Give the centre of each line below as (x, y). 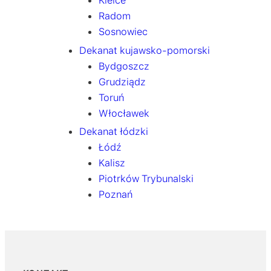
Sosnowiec (123, 32)
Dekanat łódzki (113, 131)
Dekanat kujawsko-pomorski (144, 50)
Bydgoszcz (124, 66)
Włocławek (124, 113)
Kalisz (112, 162)
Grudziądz (122, 81)
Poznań (116, 194)
